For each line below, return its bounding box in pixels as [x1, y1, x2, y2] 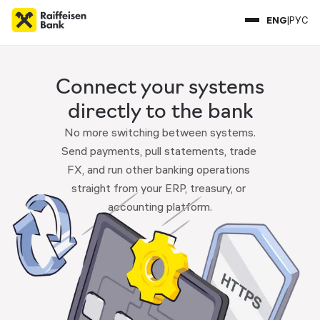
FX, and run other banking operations [67, 162, 250, 176]
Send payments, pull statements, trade [61, 144, 256, 158]
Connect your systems [56, 74, 264, 99]
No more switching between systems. [64, 125, 256, 139]
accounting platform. [108, 199, 212, 214]
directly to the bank [67, 99, 253, 123]
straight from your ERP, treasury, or [71, 181, 246, 195]
